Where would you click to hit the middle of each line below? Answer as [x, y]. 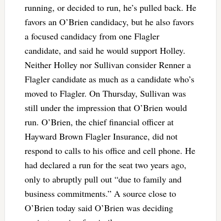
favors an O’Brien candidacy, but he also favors [109, 22]
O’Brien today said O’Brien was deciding [99, 208]
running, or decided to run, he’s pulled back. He [110, 8]
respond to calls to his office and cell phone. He [110, 151]
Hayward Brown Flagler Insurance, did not [101, 136]
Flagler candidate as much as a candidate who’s [109, 79]
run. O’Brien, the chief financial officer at [99, 122]
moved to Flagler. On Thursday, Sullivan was [105, 93]
